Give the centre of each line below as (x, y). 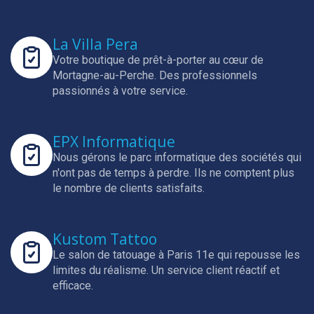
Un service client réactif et (216, 270)
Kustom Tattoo (105, 239)
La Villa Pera (95, 44)
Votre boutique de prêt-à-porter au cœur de (158, 60)
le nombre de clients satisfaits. (129, 188)
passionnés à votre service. (120, 91)
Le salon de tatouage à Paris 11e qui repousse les (176, 255)
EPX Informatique (114, 142)
